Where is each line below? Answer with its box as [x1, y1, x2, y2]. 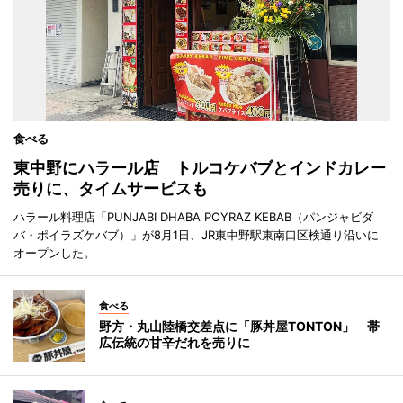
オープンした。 [13, 246, 95, 261]
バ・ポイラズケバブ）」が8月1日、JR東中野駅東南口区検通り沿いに [13, 228, 379, 243]
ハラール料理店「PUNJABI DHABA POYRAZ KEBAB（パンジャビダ [13, 210, 373, 225]
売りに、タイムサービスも [13, 179, 208, 199]
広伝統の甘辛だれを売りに [99, 335, 250, 351]
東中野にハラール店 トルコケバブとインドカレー [13, 158, 386, 178]
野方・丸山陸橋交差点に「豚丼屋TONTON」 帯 [99, 318, 380, 335]
